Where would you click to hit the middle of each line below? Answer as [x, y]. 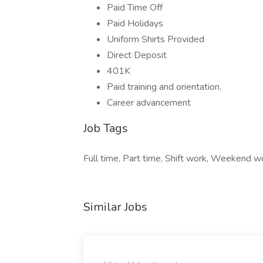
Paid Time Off [135, 8]
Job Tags [106, 128]
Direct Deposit [137, 55]
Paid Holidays [135, 23]
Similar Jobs [115, 207]
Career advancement [149, 103]
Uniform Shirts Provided [156, 39]
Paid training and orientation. [164, 87]
